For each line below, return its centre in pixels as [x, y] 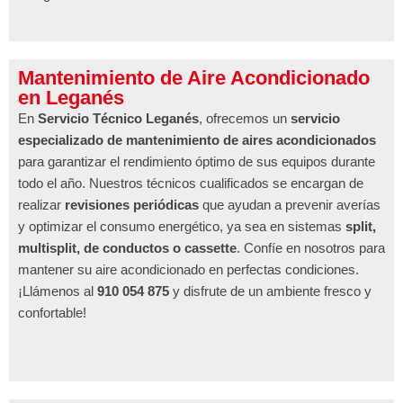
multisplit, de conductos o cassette [127, 247]
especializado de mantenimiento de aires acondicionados [197, 139]
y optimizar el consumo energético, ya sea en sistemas [182, 226]
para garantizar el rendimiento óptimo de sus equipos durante [197, 161]
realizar [41, 204]
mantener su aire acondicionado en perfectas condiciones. [188, 269]
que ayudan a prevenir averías [290, 204]
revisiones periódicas [132, 204]
